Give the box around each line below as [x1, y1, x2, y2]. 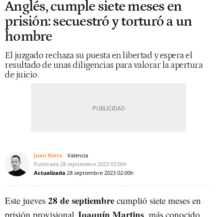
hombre [5, 29, 52, 45]
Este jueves [5, 194, 48, 206]
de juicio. [5, 70, 39, 80]
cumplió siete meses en [114, 194, 201, 206]
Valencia [67, 152, 88, 159]
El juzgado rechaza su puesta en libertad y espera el [5, 50, 192, 61]
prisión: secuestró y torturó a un [5, 14, 192, 30]
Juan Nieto [34, 152, 62, 159]
